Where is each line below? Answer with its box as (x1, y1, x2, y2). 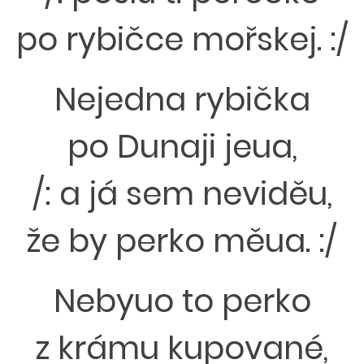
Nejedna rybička (54, 77, 310, 122)
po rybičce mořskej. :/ (15, 17, 349, 62)
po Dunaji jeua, (67, 124, 297, 169)
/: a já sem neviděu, (32, 171, 332, 216)
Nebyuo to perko (53, 279, 311, 323)
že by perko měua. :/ (27, 219, 337, 263)
